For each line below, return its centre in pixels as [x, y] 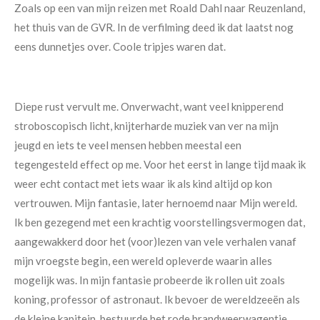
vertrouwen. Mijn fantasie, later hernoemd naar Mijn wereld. [156, 203]
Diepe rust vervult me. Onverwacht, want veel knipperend [149, 106]
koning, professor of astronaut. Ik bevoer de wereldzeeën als [157, 299]
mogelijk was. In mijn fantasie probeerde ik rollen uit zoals [150, 280]
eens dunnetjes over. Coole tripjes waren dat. [120, 46]
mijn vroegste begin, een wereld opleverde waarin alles [143, 261]
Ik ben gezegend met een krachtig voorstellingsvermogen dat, [160, 222]
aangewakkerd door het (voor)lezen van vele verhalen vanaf [155, 241]
